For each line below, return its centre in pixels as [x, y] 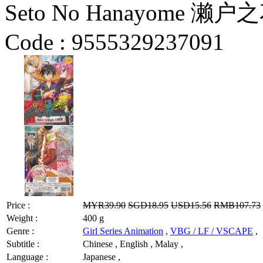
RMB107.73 [237, 205]
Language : [27, 257]
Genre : [20, 231]
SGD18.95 [148, 205]
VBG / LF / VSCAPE [212, 231]
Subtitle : [23, 244]
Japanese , [102, 257]
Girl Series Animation [123, 231]
